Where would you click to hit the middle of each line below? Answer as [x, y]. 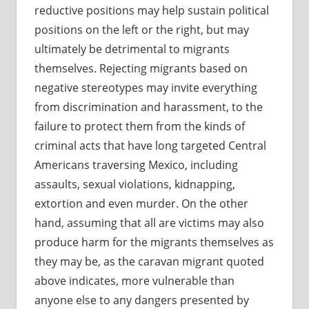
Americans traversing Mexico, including [136, 165]
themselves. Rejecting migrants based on [141, 69]
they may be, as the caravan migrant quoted [149, 262]
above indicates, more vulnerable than [134, 281]
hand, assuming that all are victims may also [149, 223]
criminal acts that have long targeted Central [150, 146]
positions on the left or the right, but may [141, 30]
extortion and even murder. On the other [141, 204]
